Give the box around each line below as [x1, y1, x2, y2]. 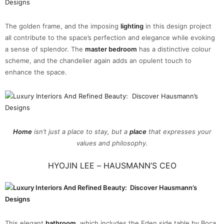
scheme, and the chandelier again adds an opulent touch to [5, 56, 191, 64]
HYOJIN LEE [47, 160, 97, 170]
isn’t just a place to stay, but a [31, 127, 129, 135]
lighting [120, 21, 143, 30]
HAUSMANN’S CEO [100, 160, 176, 170]
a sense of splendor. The [5, 44, 85, 53]
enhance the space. [5, 67, 67, 76]
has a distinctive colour [137, 44, 211, 53]
